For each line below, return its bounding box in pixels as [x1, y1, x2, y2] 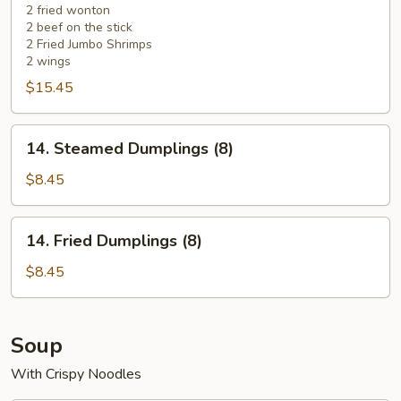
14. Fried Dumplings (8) [26, 230, 202, 252]
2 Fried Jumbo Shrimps [26, 36, 152, 53]
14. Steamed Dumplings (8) [26, 138, 234, 159]
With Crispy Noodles [11, 364, 141, 384]
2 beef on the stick [26, 19, 132, 36]
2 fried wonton [26, 2, 110, 19]
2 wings [26, 53, 71, 70]
